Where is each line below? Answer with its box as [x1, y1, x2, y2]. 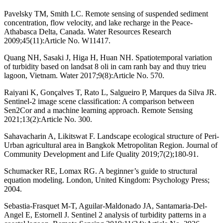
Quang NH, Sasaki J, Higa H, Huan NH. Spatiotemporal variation [4, 53, 212, 62]
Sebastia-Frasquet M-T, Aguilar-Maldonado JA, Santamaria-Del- [4, 201, 207, 210]
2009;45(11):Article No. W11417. [4, 36, 111, 45]
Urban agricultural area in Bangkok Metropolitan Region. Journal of [4, 140, 218, 149]
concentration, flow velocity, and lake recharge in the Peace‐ [4, 18, 193, 27]
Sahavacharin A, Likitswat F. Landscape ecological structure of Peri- [4, 131, 219, 140]
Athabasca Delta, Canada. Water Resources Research [4, 27, 171, 36]
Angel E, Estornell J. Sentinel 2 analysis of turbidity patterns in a [4, 210, 206, 219]
